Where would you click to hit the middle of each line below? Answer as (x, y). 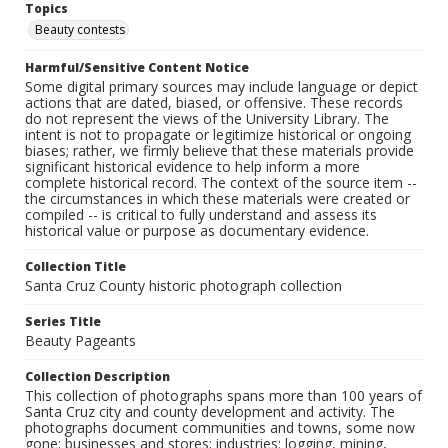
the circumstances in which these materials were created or (217, 199)
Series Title (63, 322)
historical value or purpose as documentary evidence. (197, 231)
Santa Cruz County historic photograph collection (183, 286)
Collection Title (75, 267)
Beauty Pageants (80, 341)
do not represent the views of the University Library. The (207, 119)
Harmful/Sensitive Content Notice (137, 68)
